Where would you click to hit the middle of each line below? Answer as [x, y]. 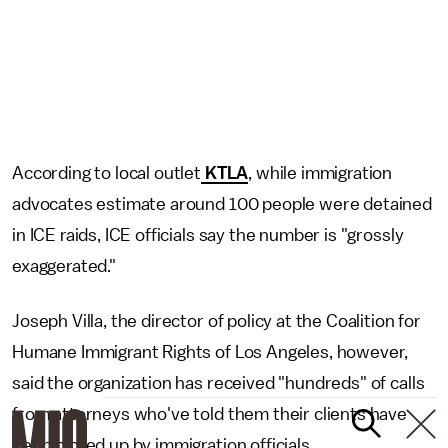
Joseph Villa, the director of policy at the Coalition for [216, 320]
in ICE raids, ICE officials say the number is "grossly [208, 234]
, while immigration [320, 172]
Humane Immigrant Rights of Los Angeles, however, [210, 351]
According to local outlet [106, 172]
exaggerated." [66, 265]
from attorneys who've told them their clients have [209, 413]
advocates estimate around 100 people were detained [222, 203]
